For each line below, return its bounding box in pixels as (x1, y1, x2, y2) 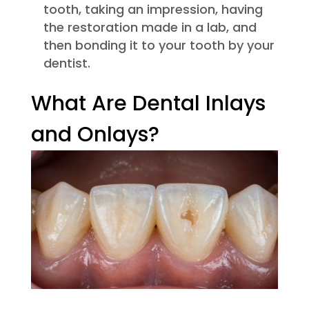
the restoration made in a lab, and (43, 18, 257, 36)
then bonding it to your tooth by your (43, 36, 275, 54)
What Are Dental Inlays (30, 88, 266, 118)
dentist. (43, 54, 90, 72)
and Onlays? (30, 119, 159, 149)
